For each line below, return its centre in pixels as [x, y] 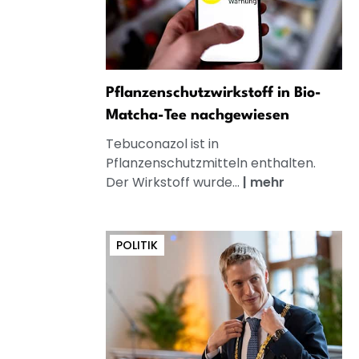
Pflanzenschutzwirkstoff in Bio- [214, 93]
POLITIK [137, 245]
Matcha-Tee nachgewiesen [198, 115]
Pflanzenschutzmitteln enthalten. [211, 163]
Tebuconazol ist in [162, 143]
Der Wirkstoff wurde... [174, 182]
